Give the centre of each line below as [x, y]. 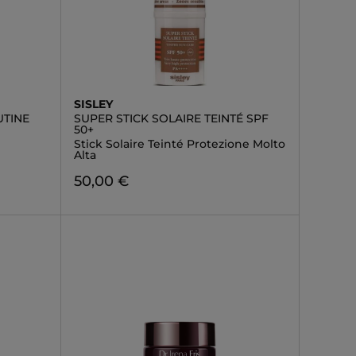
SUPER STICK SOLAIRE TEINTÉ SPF [171, 118]
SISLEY [93, 104]
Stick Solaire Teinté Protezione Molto [179, 144]
